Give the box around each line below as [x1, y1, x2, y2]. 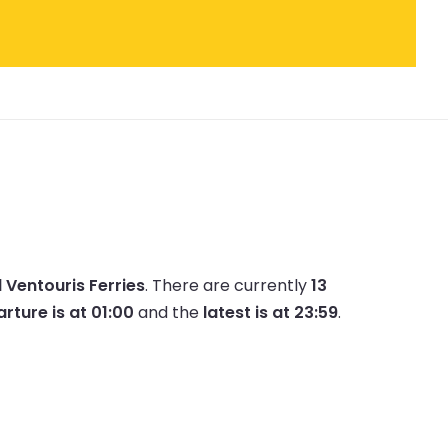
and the [134, 300, 203, 324]
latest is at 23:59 [203, 300, 338, 324]
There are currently [152, 273, 311, 297]
